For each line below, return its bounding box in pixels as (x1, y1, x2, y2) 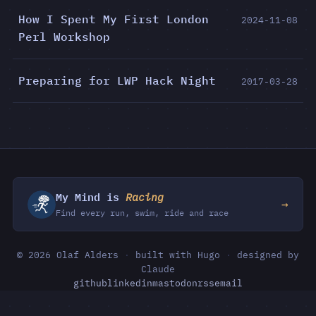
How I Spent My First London (18, 12, 209, 26)
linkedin (107, 277, 152, 289)
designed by (231, 249, 299, 261)
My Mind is (56, 188, 126, 206)
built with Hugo (130, 249, 226, 261)
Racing (126, 190, 164, 204)
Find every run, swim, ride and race (56, 207, 229, 218)
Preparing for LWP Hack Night (18, 73, 216, 87)
